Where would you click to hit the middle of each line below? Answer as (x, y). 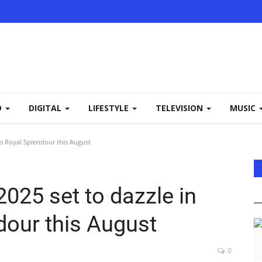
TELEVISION (180, 108)
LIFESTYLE (110, 108)
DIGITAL (46, 108)
